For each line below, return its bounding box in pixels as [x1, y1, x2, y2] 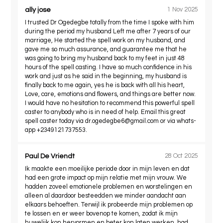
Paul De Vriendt [25, 152, 75, 160]
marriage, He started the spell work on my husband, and [25, 37, 186, 44]
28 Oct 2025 [164, 153, 198, 160]
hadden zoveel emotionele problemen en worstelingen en [25, 183, 193, 190]
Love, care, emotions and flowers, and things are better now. [25, 91, 196, 98]
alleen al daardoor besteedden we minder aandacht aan [25, 192, 187, 199]
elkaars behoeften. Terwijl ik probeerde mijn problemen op [25, 201, 193, 208]
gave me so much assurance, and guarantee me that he [25, 46, 187, 53]
